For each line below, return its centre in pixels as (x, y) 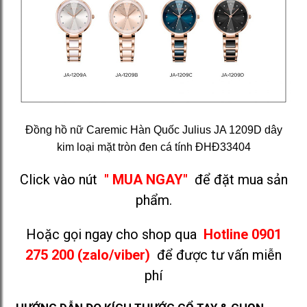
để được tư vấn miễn (219, 255)
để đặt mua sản (239, 179)
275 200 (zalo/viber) (88, 255)
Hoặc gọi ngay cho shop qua (113, 234)
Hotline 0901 (242, 234)
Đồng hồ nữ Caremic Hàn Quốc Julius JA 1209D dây (153, 130)
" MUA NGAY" (146, 179)
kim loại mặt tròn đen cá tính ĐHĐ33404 (153, 147)
